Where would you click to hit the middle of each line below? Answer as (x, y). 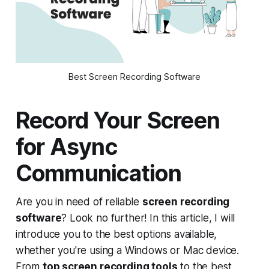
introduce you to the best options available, (116, 234)
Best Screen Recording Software (134, 77)
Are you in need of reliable (79, 202)
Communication (98, 174)
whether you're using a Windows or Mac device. (127, 251)
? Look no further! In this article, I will (148, 218)
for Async (66, 147)
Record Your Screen (118, 121)
